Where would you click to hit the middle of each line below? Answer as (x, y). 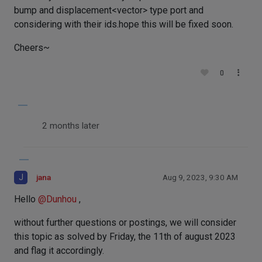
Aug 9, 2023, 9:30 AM (200, 178)
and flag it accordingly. (59, 251)
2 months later (71, 126)
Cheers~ (32, 48)
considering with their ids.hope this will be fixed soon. (124, 25)
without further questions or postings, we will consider (125, 223)
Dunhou (61, 199)
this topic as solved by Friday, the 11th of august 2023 (125, 237)
